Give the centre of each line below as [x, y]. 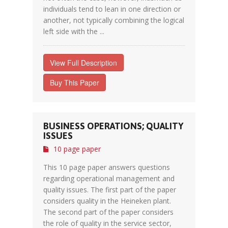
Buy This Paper [75, 82]
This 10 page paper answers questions [107, 167]
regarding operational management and [109, 178]
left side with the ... [74, 31]
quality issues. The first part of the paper [110, 190]
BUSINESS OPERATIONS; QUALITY [113, 126]
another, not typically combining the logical [114, 20]
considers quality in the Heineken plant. [107, 201]
